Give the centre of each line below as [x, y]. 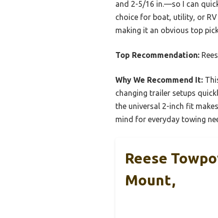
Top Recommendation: [157, 55]
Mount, [150, 180]
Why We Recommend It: [159, 80]
